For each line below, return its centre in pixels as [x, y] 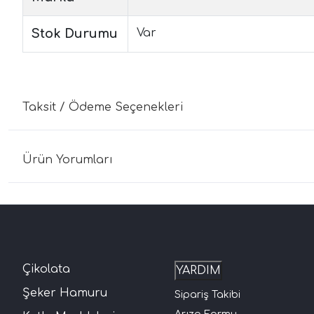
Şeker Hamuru [65, 293]
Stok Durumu [75, 33]
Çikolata [46, 269]
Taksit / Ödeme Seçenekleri [103, 107]
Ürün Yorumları [68, 159]
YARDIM [199, 270]
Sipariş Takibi [208, 294]
